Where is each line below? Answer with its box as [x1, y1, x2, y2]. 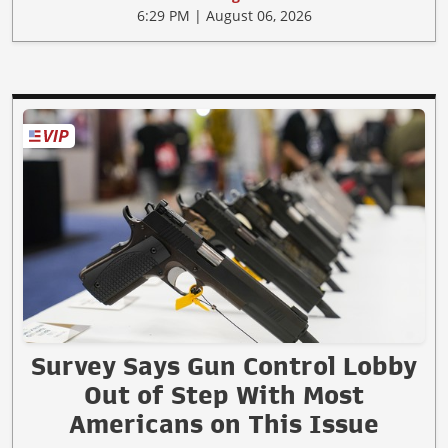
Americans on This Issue [69, 410, 379, 437]
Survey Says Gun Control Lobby [31, 352, 417, 379]
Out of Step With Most [84, 381, 364, 408]
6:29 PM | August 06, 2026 [136, 6, 312, 26]
